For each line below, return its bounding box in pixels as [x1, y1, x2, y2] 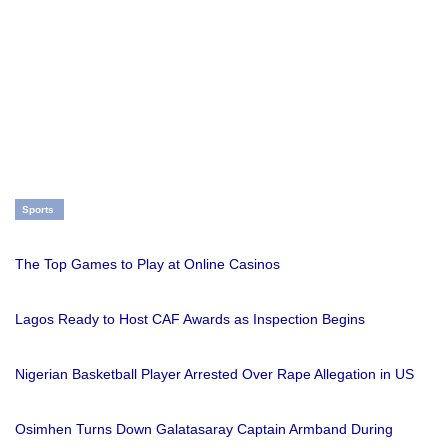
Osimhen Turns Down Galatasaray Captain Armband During [15, 420, 393, 437]
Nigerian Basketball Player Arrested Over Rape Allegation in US [15, 365, 414, 382]
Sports [22, 203, 54, 215]
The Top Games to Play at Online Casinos [15, 255, 280, 272]
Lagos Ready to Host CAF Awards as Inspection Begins [15, 310, 365, 327]
